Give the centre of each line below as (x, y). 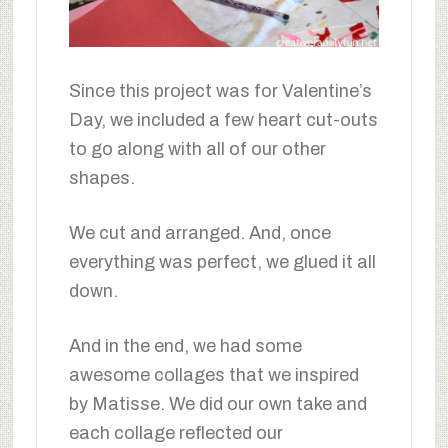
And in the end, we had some (185, 346)
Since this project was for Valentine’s (220, 91)
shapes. (101, 178)
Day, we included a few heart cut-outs (223, 120)
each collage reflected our (175, 433)
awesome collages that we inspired (213, 375)
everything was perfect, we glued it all (222, 262)
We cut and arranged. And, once (199, 233)
